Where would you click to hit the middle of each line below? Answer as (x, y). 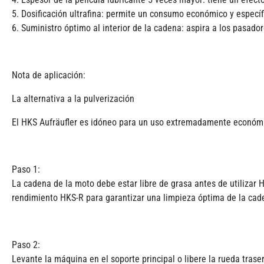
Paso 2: (26, 245)
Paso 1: (26, 170)
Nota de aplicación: (49, 75)
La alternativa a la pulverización (73, 99)
